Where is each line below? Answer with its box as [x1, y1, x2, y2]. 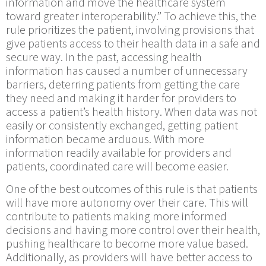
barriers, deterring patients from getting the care [6, 77, 240, 94]
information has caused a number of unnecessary [6, 63, 248, 80]
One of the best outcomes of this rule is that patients [6, 180, 258, 198]
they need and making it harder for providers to [6, 90, 236, 107]
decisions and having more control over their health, [6, 221, 260, 239]
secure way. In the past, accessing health [6, 49, 202, 66]
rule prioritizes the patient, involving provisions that [6, 22, 254, 39]
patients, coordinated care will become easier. [6, 159, 229, 176]
